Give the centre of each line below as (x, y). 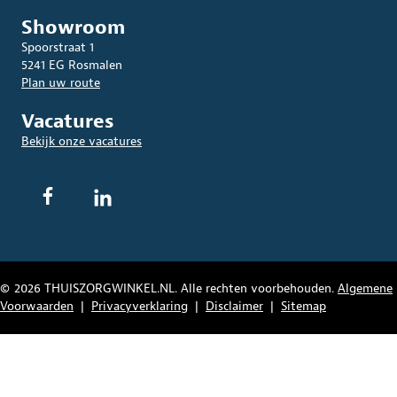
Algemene (365, 288)
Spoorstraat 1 (58, 47)
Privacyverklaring (140, 306)
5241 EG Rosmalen (72, 65)
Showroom (73, 27)
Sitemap (304, 306)
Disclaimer (234, 306)
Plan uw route (61, 82)
